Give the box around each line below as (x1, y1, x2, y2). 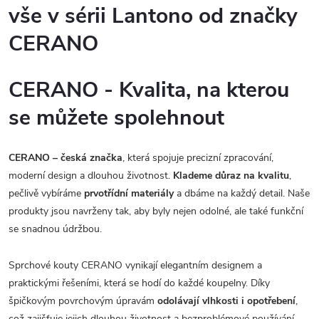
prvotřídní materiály (84, 187, 174, 201)
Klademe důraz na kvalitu (173, 169, 289, 183)
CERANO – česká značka (9, 151, 122, 165)
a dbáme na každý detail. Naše (174, 187, 310, 201)
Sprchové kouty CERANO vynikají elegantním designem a (9, 258, 262, 273)
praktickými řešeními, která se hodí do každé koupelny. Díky (9, 276, 270, 291)
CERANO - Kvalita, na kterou (9, 75, 289, 105)
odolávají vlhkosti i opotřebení (157, 294, 296, 308)
